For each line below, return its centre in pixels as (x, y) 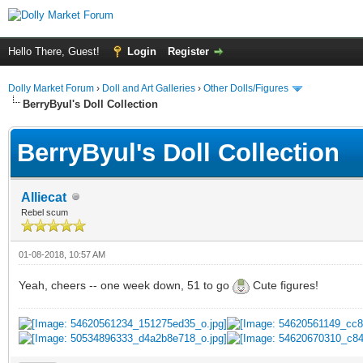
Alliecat (44, 197)
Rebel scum (45, 212)
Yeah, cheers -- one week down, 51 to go (126, 285)
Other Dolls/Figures (246, 88)
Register (188, 51)
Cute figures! (284, 285)
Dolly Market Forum (51, 88)
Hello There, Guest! (56, 51)
